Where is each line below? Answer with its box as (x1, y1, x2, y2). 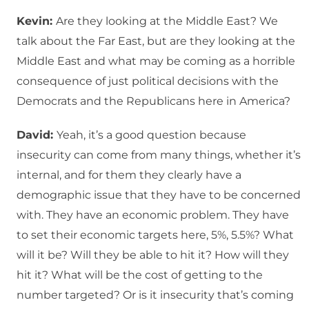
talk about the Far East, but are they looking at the (17, 34, 295, 48)
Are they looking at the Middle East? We (56, 14, 278, 28)
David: (17, 128, 57, 142)
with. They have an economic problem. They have (17, 208, 289, 222)
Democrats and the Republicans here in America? (17, 94, 290, 108)
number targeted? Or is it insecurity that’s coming (17, 288, 294, 302)
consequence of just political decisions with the (17, 74, 279, 88)
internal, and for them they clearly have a (17, 168, 241, 182)
